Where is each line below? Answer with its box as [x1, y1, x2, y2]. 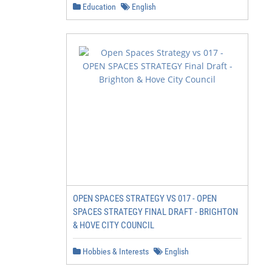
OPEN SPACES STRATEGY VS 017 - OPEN [73, 193, 217, 204]
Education [81, 2, 116, 12]
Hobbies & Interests [81, 246, 149, 256]
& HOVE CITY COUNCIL [73, 220, 154, 231]
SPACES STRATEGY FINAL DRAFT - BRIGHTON [73, 206, 238, 217]
